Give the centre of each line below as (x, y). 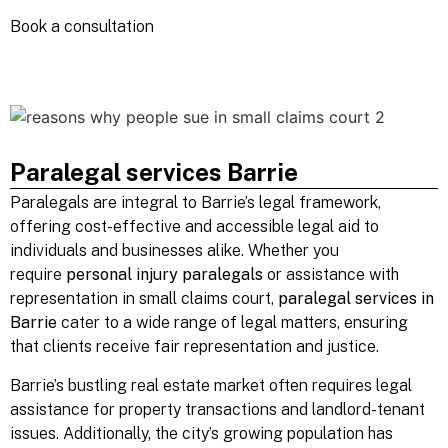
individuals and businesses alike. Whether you (174, 251)
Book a (37, 27)
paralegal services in (356, 299)
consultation (109, 27)
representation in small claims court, (144, 299)
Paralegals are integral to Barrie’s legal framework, (195, 203)
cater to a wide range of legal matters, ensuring (232, 323)
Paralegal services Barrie (154, 172)
